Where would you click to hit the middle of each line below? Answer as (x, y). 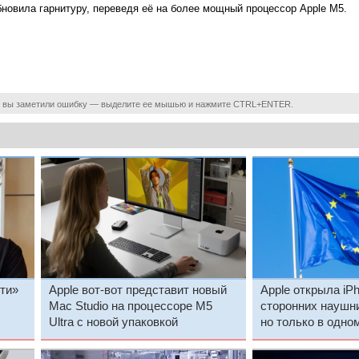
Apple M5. (323, 9)
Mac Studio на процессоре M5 (130, 306)
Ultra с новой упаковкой (113, 322)
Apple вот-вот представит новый (137, 290)
